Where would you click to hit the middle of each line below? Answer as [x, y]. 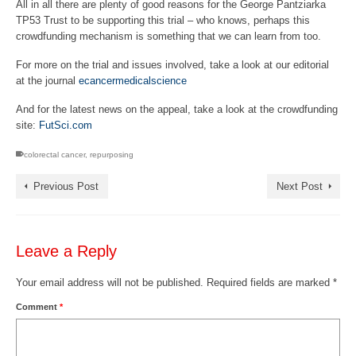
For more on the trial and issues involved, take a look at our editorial [172, 65]
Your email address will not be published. [110, 282]
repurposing [112, 155]
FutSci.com [66, 125]
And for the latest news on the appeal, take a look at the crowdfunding [177, 109]
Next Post [300, 186]
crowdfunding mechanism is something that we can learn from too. [168, 36]
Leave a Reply [66, 251]
